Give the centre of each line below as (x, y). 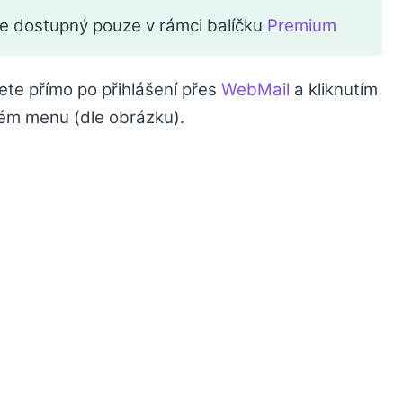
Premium (302, 25)
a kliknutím (334, 90)
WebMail (255, 90)
